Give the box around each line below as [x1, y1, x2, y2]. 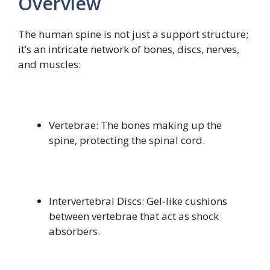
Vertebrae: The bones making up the [49, 118, 222, 132]
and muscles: [18, 57, 81, 71]
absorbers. [49, 224, 100, 238]
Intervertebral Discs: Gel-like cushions [49, 193, 227, 208]
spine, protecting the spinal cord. [49, 133, 205, 147]
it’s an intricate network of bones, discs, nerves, [18, 42, 239, 56]
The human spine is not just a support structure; [18, 27, 248, 41]
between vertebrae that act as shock [49, 209, 219, 223]
